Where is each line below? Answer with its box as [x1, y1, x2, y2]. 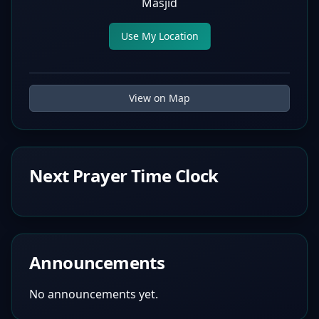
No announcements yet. [29, 286, 158, 302]
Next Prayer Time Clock [29, 164, 219, 187]
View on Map [129, 91, 190, 105]
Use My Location [120, 29, 199, 43]
